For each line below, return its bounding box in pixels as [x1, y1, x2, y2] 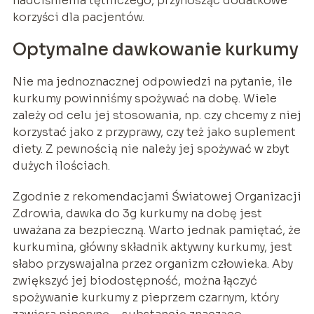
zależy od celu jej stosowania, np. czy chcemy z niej [12, 107, 301, 123]
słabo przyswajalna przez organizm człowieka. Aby [12, 256, 293, 271]
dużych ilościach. [12, 158, 110, 173]
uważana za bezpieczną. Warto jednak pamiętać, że [12, 222, 301, 238]
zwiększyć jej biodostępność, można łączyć [12, 273, 257, 288]
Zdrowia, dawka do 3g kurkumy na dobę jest [12, 205, 262, 221]
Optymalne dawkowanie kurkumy [12, 39, 299, 60]
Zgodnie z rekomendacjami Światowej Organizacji [12, 189, 301, 204]
